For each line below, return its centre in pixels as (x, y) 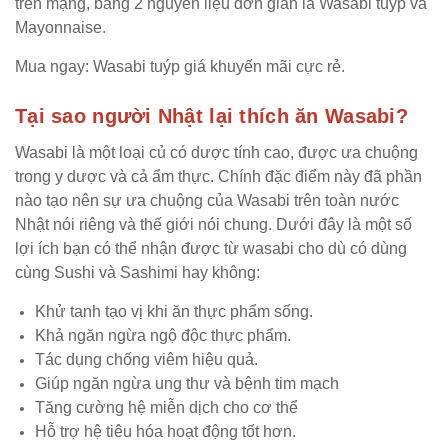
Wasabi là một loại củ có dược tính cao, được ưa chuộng (216, 152)
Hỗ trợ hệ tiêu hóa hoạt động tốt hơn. (165, 431)
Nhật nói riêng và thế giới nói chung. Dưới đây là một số (213, 224)
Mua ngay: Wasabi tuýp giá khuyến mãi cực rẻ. (180, 66)
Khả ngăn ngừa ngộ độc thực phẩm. (163, 335)
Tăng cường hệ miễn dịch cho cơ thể (166, 407)
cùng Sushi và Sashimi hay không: (137, 272)
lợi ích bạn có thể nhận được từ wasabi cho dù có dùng (211, 248)
